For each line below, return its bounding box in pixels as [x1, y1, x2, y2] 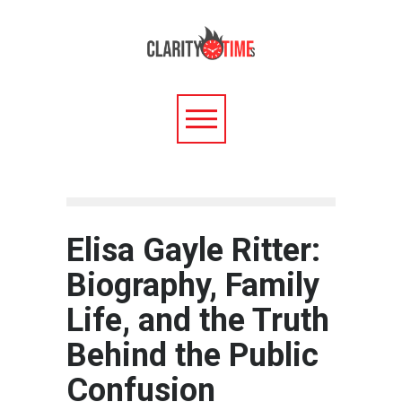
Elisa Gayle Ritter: [66, 232, 320, 269]
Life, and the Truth [66, 301, 329, 339]
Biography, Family [66, 267, 319, 304]
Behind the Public [66, 336, 319, 374]
